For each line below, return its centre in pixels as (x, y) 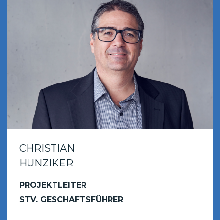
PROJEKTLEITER (53, 185)
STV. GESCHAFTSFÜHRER (71, 199)
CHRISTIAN (47, 148)
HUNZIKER (46, 163)
